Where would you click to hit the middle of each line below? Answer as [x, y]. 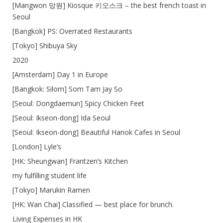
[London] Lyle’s [37, 146]
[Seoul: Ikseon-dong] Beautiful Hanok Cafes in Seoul [96, 132]
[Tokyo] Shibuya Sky [45, 45]
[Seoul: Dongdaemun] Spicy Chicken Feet [78, 103]
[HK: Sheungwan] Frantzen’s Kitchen [70, 161]
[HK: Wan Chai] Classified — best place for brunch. [93, 204]
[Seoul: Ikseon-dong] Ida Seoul [61, 117]
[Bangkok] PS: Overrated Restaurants [72, 31]
